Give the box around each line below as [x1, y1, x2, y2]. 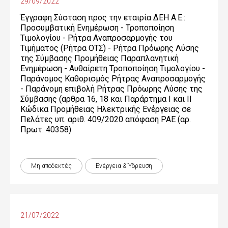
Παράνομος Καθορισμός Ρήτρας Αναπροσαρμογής [20, 74, 206, 83]
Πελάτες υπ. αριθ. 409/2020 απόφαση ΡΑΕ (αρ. [20, 115, 191, 124]
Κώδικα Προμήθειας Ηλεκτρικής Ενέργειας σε [20, 104, 191, 114]
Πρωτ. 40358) [20, 125, 71, 134]
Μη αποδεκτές [31, 162, 72, 169]
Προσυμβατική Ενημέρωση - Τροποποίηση [20, 23, 174, 33]
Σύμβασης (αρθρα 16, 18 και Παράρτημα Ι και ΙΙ [20, 94, 192, 104]
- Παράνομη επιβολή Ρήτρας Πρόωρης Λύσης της [20, 84, 203, 94]
